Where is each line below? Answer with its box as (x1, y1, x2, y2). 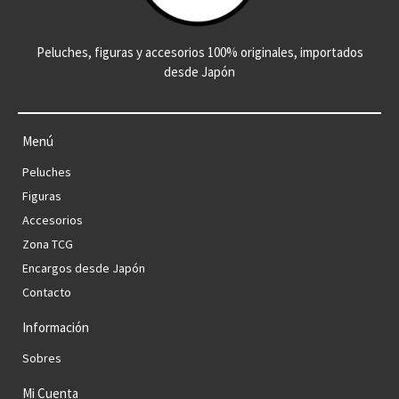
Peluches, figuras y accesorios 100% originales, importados (36, 43, 363, 61)
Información (22, 318, 89, 336)
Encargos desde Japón (22, 259, 145, 276)
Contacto (22, 283, 71, 300)
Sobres (22, 349, 61, 366)
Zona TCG (22, 235, 73, 252)
